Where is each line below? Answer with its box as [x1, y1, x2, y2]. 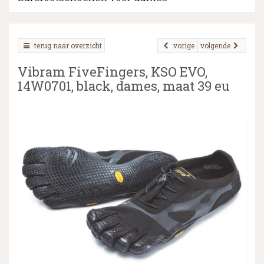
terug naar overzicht [34, 41, 102, 50]
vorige [173, 41, 194, 50]
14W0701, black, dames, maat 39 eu [18, 77, 230, 94]
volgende [200, 41, 230, 50]
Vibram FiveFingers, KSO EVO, [18, 63, 207, 80]
